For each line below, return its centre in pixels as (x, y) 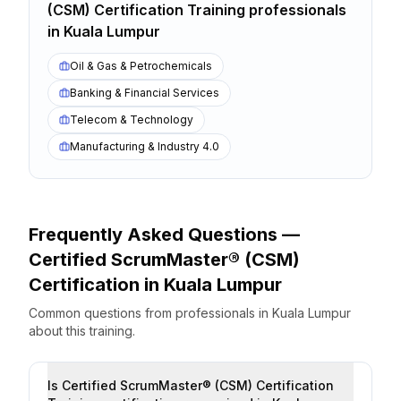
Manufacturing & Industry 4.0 (145, 146)
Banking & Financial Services (145, 93)
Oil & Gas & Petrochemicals (141, 66)
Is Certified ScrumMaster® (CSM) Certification (191, 385)
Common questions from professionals (144, 313)
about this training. (82, 331)
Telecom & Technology (132, 119)
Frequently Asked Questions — (164, 235)
